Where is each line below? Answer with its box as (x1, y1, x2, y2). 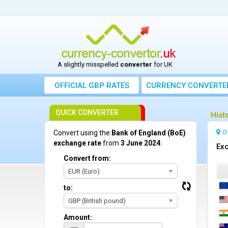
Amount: (64, 213, 92, 221)
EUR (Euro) (68, 167, 100, 175)
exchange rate (53, 139, 101, 147)
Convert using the (53, 129, 111, 137)
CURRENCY (146, 81, 186, 90)
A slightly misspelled (57, 61, 120, 68)
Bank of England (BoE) (111, 129, 186, 137)
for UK (152, 61, 173, 68)
